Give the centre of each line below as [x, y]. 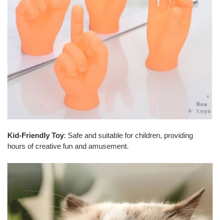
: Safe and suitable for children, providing [128, 136]
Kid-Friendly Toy [36, 136]
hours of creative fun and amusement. [68, 146]
